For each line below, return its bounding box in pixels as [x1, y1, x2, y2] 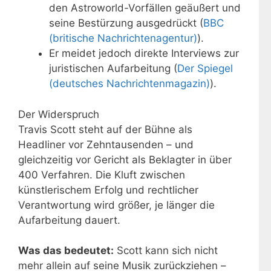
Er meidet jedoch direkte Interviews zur [49, 47, 239, 60]
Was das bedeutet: [18, 244, 114, 257]
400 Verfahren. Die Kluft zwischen [18, 168, 185, 181]
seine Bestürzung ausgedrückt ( [49, 17, 203, 30]
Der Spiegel [177, 62, 233, 75]
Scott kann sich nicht [114, 244, 218, 257]
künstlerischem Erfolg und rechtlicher [18, 183, 198, 196]
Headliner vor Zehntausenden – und [18, 138, 194, 151]
